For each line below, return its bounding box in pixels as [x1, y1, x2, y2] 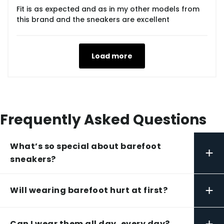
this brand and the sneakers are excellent [16, 14, 169, 25]
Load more [91, 51, 132, 61]
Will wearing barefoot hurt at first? [10, 184, 167, 196]
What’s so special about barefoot [10, 140, 161, 152]
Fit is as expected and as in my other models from [16, 4, 199, 14]
